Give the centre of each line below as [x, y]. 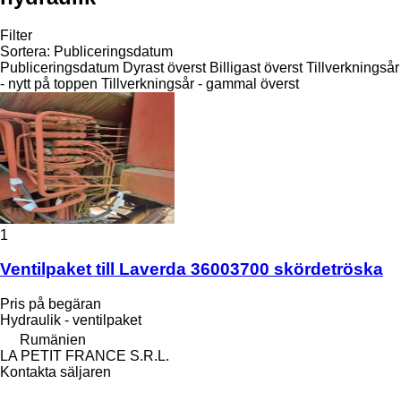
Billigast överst [256, 67]
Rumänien [53, 340]
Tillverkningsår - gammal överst [200, 83]
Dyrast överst [164, 67]
